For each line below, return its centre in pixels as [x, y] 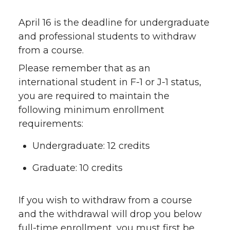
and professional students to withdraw [107, 36]
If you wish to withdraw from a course [105, 200]
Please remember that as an [84, 68]
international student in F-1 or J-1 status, [110, 82]
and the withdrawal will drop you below [110, 214]
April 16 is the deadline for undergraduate [114, 22]
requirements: [51, 123]
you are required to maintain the [94, 96]
